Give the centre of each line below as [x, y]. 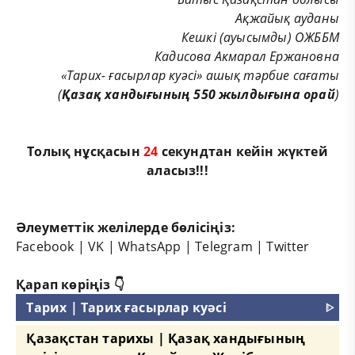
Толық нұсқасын [86, 151]
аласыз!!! [177, 170]
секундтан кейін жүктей [243, 151]
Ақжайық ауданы [287, 18]
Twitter [288, 246]
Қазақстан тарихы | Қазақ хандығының [166, 338]
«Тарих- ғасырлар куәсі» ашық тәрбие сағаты [200, 75]
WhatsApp [150, 246]
